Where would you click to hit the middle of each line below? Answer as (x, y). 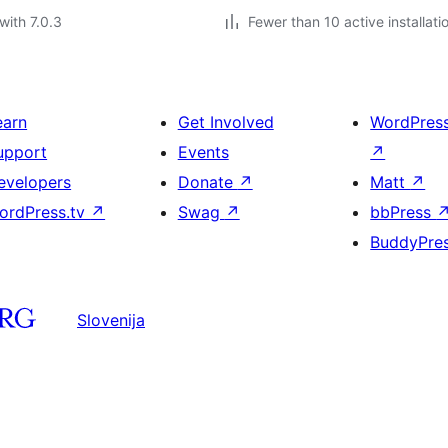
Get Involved (225, 122)
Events (203, 152)
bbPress (403, 212)
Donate (207, 182)
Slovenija (111, 319)
